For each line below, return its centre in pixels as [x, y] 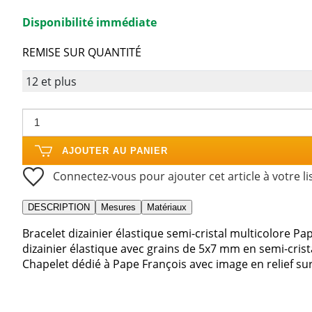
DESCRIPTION [59, 207]
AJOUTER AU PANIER [115, 150]
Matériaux [167, 207]
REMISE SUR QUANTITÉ [82, 53]
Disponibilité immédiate [89, 22]
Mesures [118, 207]
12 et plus [51, 81]
